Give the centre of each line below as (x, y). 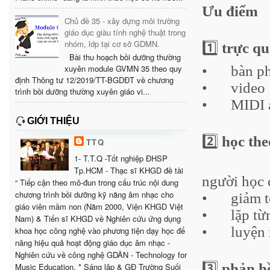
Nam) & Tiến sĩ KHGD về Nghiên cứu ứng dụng (98, 218)
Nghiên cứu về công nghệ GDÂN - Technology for (101, 254)
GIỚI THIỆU (53, 121)
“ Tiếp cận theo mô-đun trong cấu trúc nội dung (97, 182)
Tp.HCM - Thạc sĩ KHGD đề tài (129, 170)
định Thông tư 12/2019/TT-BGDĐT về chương (94, 80)
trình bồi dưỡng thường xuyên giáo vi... (83, 91)
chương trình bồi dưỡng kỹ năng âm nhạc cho (94, 194)
